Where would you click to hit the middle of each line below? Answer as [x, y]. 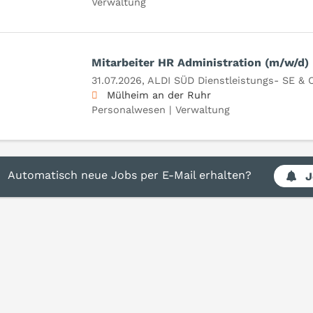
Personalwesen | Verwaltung [160, 109]
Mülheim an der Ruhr [159, 95]
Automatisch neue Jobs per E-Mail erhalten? [130, 175]
